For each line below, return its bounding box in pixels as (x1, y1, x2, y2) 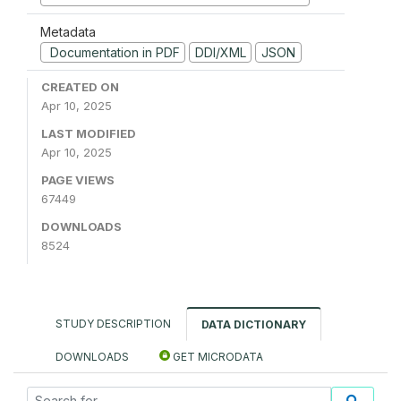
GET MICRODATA (170, 350, 263, 363)
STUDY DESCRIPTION (55, 317, 171, 330)
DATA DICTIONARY (201, 318, 306, 331)
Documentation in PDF (46, 44, 180, 60)
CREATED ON (41, 80, 119, 94)
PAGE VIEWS (41, 173, 115, 187)
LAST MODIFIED (41, 126, 136, 141)
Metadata (40, 23, 96, 39)
